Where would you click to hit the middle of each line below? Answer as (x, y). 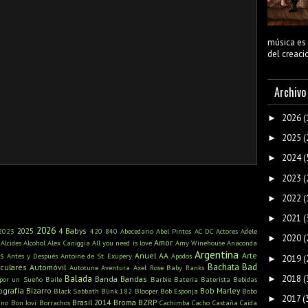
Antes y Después (32, 256)
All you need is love (122, 243)
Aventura (116, 268)
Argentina (217, 255)
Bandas (134, 279)
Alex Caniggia (69, 243)
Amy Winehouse (200, 243)
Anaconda (242, 243)
